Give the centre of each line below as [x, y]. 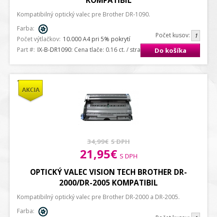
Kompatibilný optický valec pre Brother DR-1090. [84, 14]
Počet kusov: [173, 35]
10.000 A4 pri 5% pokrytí [98, 39]
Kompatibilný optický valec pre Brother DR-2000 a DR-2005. [98, 197]
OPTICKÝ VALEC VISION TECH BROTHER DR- [108, 172]
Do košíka [170, 50]
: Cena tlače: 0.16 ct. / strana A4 [114, 50]
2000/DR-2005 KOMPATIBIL [108, 183]
